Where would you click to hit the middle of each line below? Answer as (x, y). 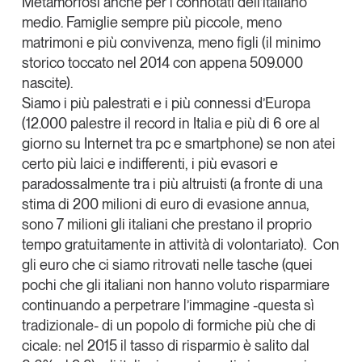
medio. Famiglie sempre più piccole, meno (152, 23)
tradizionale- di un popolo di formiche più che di (168, 326)
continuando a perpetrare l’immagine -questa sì (168, 305)
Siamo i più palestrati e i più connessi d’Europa (166, 103)
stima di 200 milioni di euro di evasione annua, (165, 204)
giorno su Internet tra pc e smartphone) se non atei (178, 144)
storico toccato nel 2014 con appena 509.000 (162, 63)
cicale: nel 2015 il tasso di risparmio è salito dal (165, 346)
